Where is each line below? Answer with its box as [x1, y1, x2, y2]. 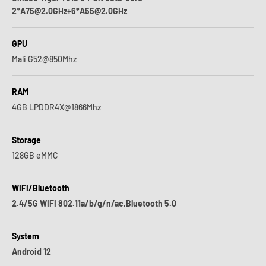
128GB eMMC [12, 150, 58, 160]
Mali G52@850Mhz [12, 54, 77, 64]
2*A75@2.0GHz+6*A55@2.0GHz [12, 6, 127, 16]
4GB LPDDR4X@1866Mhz [12, 102, 101, 112]
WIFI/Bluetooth [12, 183, 69, 193]
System [12, 231, 39, 241]
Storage [12, 135, 41, 145]
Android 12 [12, 246, 51, 256]
